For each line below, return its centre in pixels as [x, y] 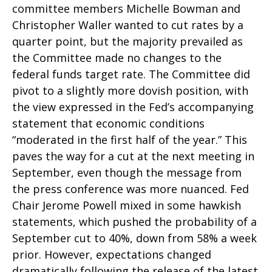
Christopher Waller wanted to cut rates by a [128, 25]
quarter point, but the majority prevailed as [127, 41]
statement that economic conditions [108, 123]
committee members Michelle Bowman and [126, 8]
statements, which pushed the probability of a [134, 222]
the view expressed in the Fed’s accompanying [133, 107]
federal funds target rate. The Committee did [131, 74]
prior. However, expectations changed [112, 254]
